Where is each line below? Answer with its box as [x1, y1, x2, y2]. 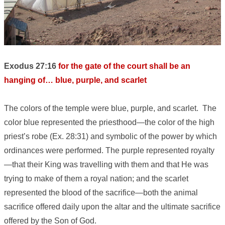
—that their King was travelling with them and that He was [4, 160, 208, 169]
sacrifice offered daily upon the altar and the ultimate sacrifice [4, 202, 220, 211]
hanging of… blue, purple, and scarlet [4, 76, 147, 85]
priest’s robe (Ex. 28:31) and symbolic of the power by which [4, 132, 217, 141]
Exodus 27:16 [4, 62, 58, 71]
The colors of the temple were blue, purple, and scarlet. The [4, 104, 216, 113]
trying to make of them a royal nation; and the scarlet [4, 174, 188, 183]
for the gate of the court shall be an [58, 62, 190, 71]
